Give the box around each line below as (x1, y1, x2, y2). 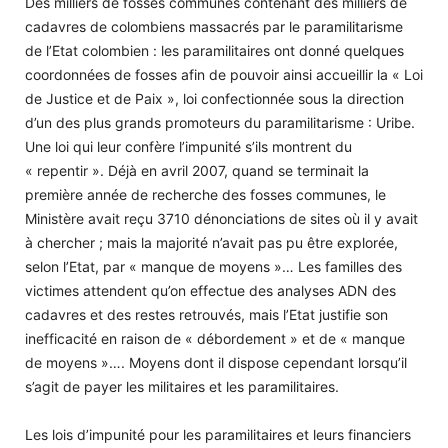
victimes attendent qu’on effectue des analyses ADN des (25, 281, 396, 299)
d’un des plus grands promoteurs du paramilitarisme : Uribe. (25, 113, 415, 131)
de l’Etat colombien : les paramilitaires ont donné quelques (25, 41, 404, 59)
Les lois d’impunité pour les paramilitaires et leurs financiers (25, 425, 411, 443)
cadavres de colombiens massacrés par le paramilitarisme (25, 17, 403, 35)
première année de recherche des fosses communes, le (25, 185, 386, 203)
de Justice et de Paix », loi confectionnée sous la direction (25, 89, 404, 107)
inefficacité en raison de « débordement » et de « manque (25, 329, 405, 347)
